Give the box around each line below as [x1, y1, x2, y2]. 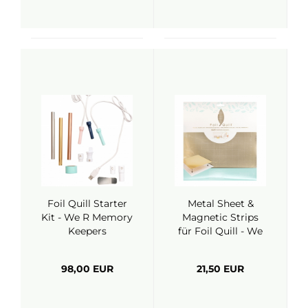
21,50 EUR [197, 263, 244, 275]
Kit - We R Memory [41, 211, 133, 223]
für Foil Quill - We [178, 225, 263, 237]
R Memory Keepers [175, 239, 266, 251]
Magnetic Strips [182, 211, 258, 223]
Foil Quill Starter [47, 197, 127, 210]
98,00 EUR [60, 263, 113, 275]
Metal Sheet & [187, 197, 254, 210]
